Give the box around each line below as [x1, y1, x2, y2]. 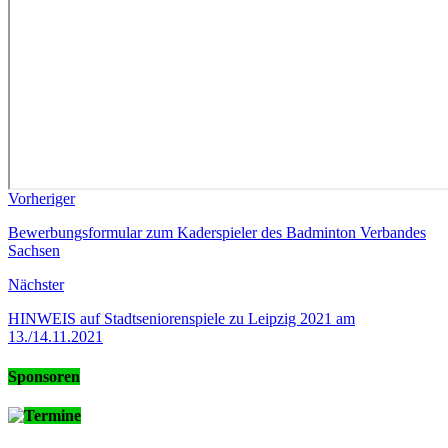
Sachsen [8, 242, 60, 260]
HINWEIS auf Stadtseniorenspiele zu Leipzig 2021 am [8, 310, 355, 328]
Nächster [8, 276, 64, 294]
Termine [24, 406, 81, 424]
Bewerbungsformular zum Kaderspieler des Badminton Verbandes [8, 224, 426, 242]
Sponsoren [8, 367, 80, 385]
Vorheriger [8, 190, 75, 208]
